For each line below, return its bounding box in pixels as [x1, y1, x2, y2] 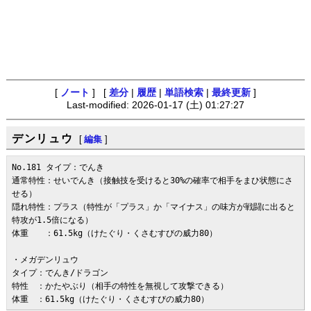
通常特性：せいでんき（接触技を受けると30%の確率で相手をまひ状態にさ [12, 176, 294, 186]
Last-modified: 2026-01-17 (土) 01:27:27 [67, 100, 244, 111]
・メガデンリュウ [12, 255, 79, 265]
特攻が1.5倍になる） [12, 215, 94, 226]
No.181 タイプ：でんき [12, 162, 105, 173]
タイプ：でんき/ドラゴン [12, 268, 109, 278]
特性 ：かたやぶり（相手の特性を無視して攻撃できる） [12, 281, 229, 292]
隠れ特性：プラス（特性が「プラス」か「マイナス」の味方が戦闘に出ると [12, 202, 296, 212]
